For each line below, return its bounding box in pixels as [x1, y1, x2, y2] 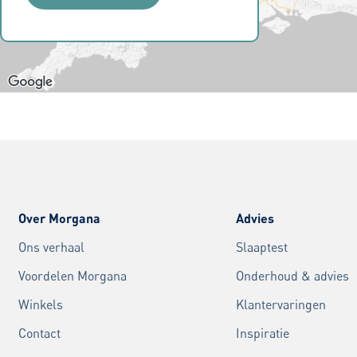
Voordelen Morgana [18, 268, 127, 284]
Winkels [18, 296, 63, 313]
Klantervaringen [236, 296, 327, 313]
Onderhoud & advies [236, 268, 350, 284]
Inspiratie [236, 325, 290, 342]
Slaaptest [236, 239, 288, 256]
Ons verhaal [18, 239, 84, 256]
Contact [18, 325, 61, 342]
